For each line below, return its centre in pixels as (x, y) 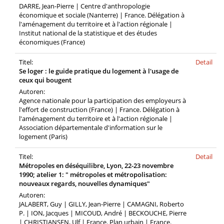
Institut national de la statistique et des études (88, 33)
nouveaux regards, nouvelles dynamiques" (84, 183)
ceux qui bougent (45, 80)
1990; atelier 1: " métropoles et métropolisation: (93, 174)
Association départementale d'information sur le (91, 127)
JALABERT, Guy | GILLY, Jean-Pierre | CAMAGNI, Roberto (101, 204)
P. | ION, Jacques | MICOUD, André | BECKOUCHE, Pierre (103, 213)
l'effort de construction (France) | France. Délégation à (99, 109)
